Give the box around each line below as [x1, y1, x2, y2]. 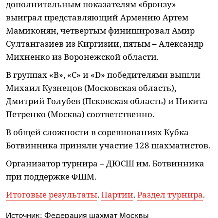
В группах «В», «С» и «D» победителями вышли [6, 69, 200, 80]
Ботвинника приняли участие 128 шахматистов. [6, 139, 210, 151]
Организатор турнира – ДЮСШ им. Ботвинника [6, 157, 204, 169]
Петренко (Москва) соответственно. [6, 108, 154, 120]
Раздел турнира [137, 188, 203, 200]
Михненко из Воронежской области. [6, 51, 159, 62]
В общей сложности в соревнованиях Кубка [6, 126, 189, 138]
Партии [101, 188, 133, 200]
